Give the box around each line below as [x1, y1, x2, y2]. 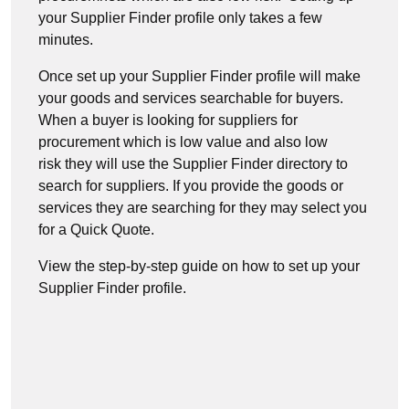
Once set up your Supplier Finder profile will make [38, 68, 361, 84]
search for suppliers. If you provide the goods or [38, 178, 343, 194]
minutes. [38, 32, 93, 47]
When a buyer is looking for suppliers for [38, 112, 298, 128]
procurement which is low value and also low [38, 134, 328, 150]
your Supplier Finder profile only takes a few [38, 10, 322, 26]
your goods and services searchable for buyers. [38, 90, 343, 106]
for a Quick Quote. [38, 222, 154, 237]
